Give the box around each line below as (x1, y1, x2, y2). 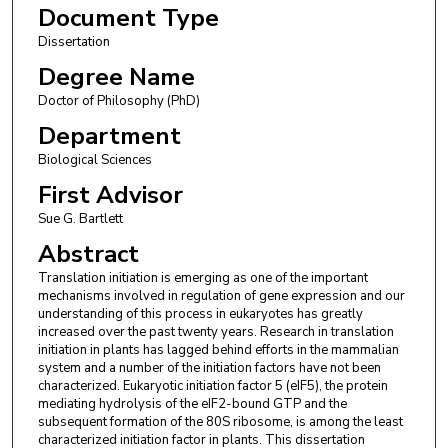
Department (37, 119, 181, 152)
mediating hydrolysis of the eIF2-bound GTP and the (37, 395, 347, 414)
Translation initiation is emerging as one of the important (37, 269, 368, 288)
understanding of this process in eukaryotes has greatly (37, 305, 363, 324)
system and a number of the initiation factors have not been (37, 359, 381, 378)
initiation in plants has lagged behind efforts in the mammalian (37, 341, 399, 360)
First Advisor (37, 179, 183, 212)
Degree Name (37, 60, 195, 93)
